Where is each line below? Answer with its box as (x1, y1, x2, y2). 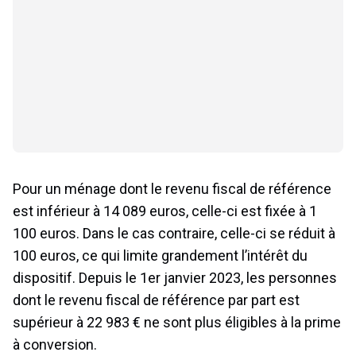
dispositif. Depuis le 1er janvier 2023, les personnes (13, 269, 337, 286)
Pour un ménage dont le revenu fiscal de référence (13, 180, 331, 197)
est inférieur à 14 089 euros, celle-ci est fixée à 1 (13, 202, 317, 219)
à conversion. (13, 335, 97, 353)
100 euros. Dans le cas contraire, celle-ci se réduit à (13, 224, 335, 242)
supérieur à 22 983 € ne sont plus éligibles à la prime (13, 313, 341, 331)
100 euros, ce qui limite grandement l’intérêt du (13, 246, 308, 264)
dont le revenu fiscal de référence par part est (13, 291, 300, 308)
